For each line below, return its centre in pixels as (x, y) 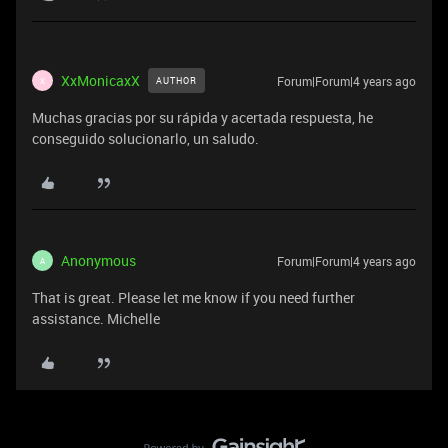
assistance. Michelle (96, 318)
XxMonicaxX (100, 80)
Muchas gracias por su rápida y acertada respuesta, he (202, 117)
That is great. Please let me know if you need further (193, 297)
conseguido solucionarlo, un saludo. (145, 138)
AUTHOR (176, 80)
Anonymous (98, 260)
